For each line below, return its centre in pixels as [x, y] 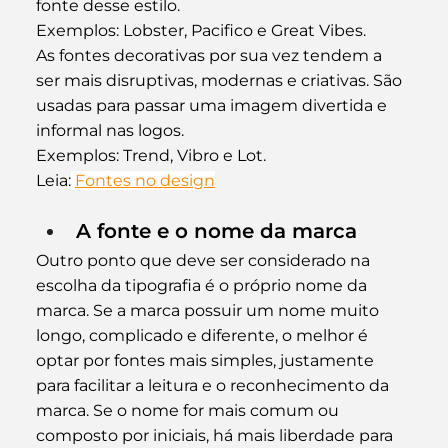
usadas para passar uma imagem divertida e [213, 105]
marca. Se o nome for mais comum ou [189, 410]
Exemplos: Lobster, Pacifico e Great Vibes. [200, 30]
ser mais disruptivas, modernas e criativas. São [220, 80]
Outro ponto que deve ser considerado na [204, 260]
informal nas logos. [109, 130]
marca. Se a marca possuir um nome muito [209, 310]
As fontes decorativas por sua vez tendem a [210, 55]
